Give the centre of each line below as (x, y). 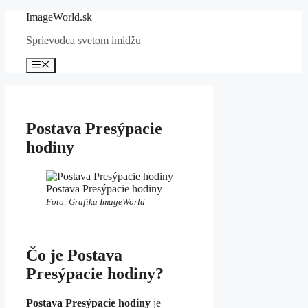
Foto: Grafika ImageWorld (95, 202)
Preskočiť (26, 16)
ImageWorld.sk (59, 17)
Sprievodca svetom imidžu (84, 40)
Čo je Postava (74, 255)
